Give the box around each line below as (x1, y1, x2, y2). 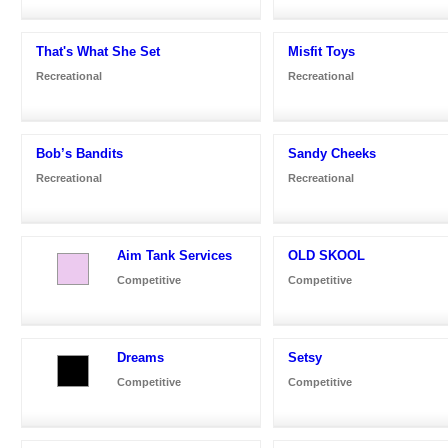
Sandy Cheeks (288, 145, 376, 161)
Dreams (117, 349, 164, 365)
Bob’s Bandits (36, 145, 123, 161)
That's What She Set (36, 43, 160, 59)
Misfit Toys (288, 43, 355, 59)
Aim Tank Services (117, 247, 232, 263)
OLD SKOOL (288, 247, 365, 263)
